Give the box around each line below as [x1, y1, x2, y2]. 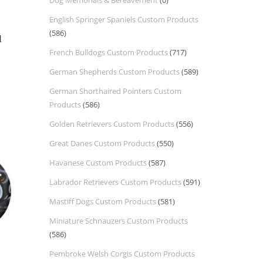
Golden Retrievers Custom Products [49, 119, 174, 129]
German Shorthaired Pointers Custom [49, 86, 181, 96]
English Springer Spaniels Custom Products [49, 14, 198, 25]
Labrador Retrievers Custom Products [49, 177, 181, 187]
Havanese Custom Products [49, 157, 147, 168]
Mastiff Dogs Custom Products [49, 196, 156, 207]
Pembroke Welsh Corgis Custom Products [49, 248, 195, 259]
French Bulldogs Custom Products [49, 47, 168, 58]
